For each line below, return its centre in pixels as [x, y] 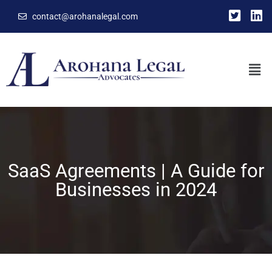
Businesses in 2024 [136, 190]
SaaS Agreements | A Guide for [136, 171]
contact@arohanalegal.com [85, 16]
